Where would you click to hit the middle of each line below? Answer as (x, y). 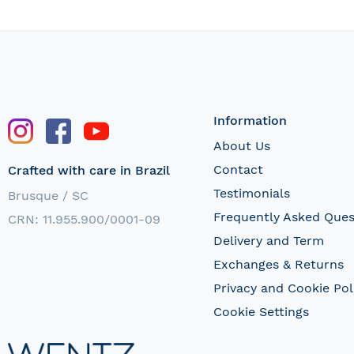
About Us (241, 145)
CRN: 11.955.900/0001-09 (84, 219)
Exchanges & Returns (278, 264)
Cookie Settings (261, 311)
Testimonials (251, 193)
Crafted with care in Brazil (89, 170)
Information (250, 120)
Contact (238, 169)
